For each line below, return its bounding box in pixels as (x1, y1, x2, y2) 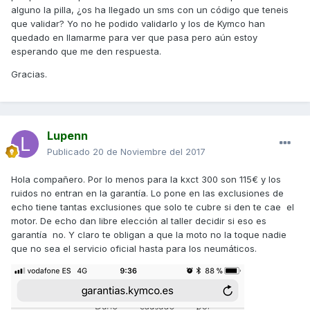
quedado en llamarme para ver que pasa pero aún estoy (11, 32, 257, 44)
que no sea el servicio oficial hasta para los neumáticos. (11, 243, 259, 255)
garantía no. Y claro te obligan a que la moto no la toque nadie (11, 229, 286, 241)
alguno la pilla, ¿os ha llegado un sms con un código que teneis (11, 4, 289, 16)
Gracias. (11, 69, 47, 80)
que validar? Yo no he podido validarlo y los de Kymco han (11, 18, 265, 30)
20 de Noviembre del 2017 (93, 146, 206, 158)
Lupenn (47, 129, 88, 143)
